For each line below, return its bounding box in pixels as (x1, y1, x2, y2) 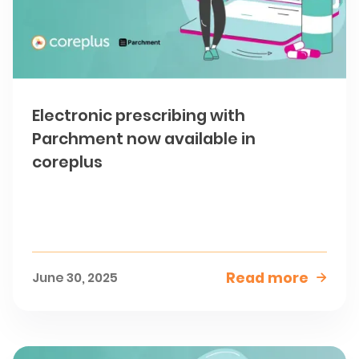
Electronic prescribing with (32, 104, 246, 127)
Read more (225, 268, 309, 288)
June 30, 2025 (32, 268, 119, 288)
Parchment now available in (32, 127, 256, 151)
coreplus (32, 151, 103, 174)
